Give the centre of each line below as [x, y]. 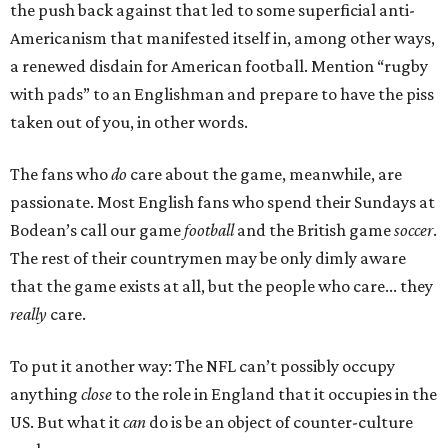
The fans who [60, 174]
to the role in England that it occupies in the [274, 394]
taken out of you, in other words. [129, 122]
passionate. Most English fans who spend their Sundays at [222, 202]
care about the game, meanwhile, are [264, 174]
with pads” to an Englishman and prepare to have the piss [222, 94]
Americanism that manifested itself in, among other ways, [222, 38]
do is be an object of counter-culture [279, 422]
